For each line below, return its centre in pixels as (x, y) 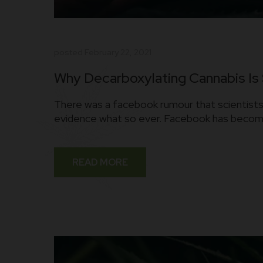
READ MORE (100, 162)
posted (69, 52)
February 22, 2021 (118, 52)
